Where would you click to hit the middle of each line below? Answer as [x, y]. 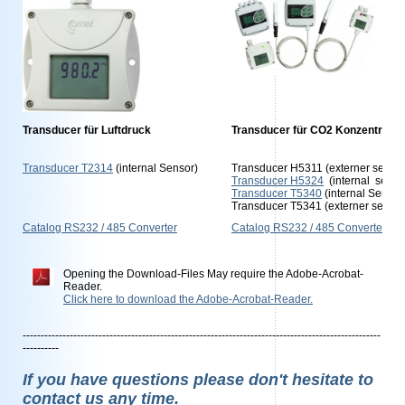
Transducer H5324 [278, 181]
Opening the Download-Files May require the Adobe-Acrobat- [213, 274]
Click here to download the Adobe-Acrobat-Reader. [188, 299]
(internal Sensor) [155, 168]
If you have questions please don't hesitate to [198, 380]
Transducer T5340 [277, 193]
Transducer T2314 [68, 168]
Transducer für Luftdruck [87, 130]
